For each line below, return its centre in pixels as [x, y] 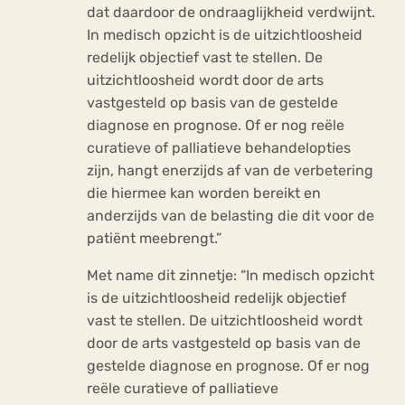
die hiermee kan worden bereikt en [204, 193]
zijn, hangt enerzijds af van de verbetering [230, 171]
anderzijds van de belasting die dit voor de [231, 216]
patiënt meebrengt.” [154, 239]
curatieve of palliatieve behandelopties [219, 148]
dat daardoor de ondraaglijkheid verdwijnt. [231, 13]
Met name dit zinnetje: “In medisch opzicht [231, 276]
